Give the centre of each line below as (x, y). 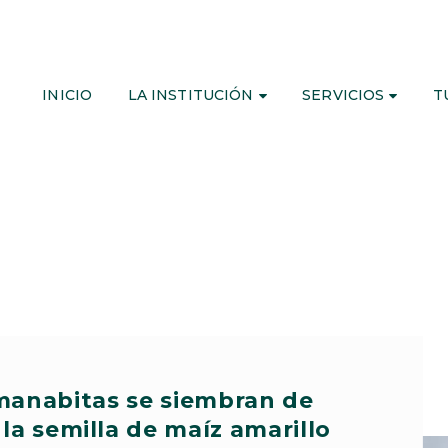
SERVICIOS (343, 94)
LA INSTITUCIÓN (190, 94)
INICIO (67, 94)
